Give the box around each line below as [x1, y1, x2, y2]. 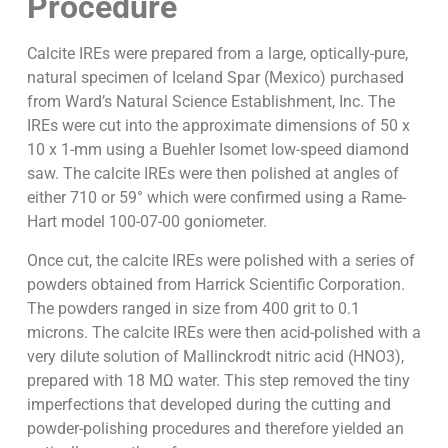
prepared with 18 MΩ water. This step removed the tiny [26, 370, 410, 390]
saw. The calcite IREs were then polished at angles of [26, 164, 399, 184]
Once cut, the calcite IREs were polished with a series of [26, 250, 415, 270]
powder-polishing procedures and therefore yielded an [26, 418, 404, 438]
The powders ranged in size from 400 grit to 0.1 [26, 298, 360, 318]
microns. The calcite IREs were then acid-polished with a [26, 322, 421, 342]
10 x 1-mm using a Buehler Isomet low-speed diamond [26, 140, 409, 160]
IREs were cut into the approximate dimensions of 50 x [26, 116, 410, 136]
